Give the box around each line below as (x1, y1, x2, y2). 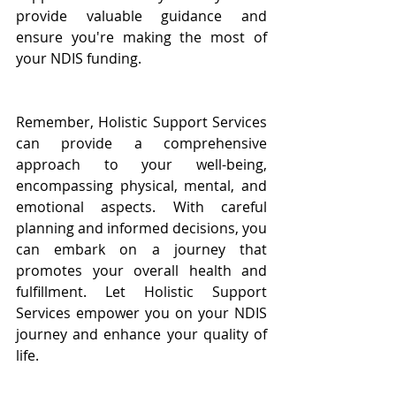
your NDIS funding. (16, 48, 141, 68)
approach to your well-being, (16, 154, 267, 174)
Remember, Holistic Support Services (16, 111, 267, 132)
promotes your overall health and (16, 260, 267, 280)
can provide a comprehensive (16, 133, 267, 153)
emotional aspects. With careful (16, 196, 267, 217)
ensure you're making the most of (16, 27, 267, 47)
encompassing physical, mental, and (16, 175, 267, 195)
